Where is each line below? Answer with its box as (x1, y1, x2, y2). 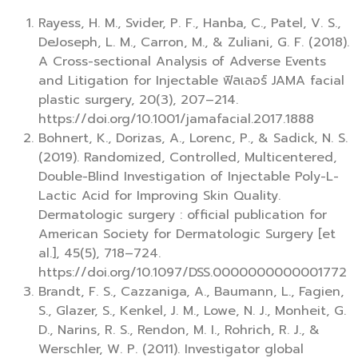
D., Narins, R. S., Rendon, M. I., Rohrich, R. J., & (38, 320, 320, 340)
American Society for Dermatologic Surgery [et (38, 225, 336, 245)
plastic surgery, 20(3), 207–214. (38, 90, 238, 110)
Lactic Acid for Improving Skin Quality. (38, 186, 280, 206)
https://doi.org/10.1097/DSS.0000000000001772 (38, 263, 347, 283)
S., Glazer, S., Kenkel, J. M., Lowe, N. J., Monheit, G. (38, 301, 346, 321)
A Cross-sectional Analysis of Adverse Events (38, 52, 326, 72)
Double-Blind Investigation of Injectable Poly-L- (38, 167, 339, 187)
